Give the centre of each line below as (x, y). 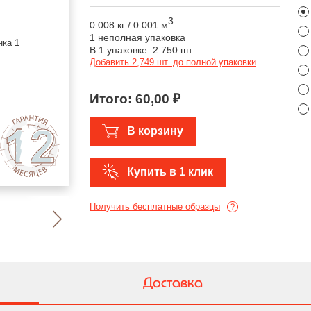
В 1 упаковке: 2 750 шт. (142, 50)
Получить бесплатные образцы (155, 207)
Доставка (173, 282)
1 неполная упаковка (137, 37)
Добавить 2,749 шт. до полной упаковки (173, 62)
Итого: (112, 99)
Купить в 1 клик (170, 172)
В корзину (155, 131)
